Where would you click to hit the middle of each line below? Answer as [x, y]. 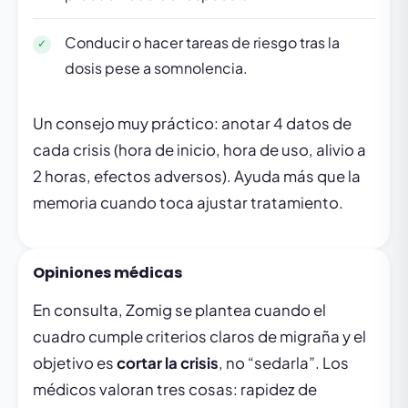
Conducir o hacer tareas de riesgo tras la [202, 43]
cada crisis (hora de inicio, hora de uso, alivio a [199, 150]
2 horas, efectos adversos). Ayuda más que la [197, 177]
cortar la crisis [168, 363]
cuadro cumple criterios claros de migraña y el [199, 337]
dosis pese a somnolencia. [156, 68]
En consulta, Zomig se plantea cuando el [179, 311]
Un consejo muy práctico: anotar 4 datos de [192, 124]
